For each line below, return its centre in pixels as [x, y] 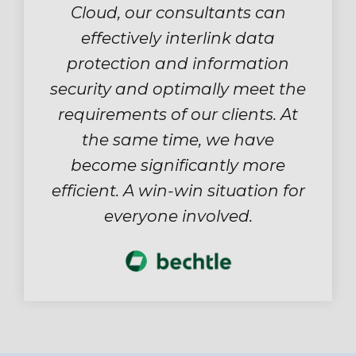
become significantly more [178, 166]
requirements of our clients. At [178, 115]
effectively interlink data [178, 39]
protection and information [178, 64]
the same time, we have [178, 140]
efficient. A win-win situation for [178, 191]
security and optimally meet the [178, 89]
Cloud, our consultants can [178, 13]
